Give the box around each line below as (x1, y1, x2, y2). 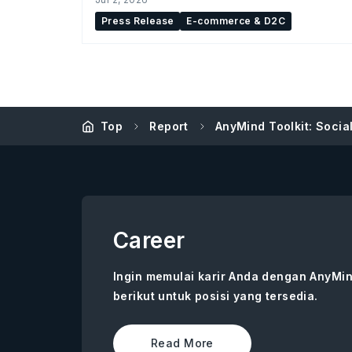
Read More (151, 335, 214, 350)
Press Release (101, 14, 174, 27)
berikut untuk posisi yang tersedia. (113, 288, 318, 302)
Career (113, 226, 185, 254)
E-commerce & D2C (186, 14, 286, 27)
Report (149, 119, 189, 133)
